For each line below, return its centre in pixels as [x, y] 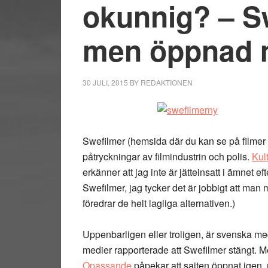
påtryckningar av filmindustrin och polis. [167, 156]
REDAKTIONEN [167, 82]
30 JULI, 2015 [105, 82]
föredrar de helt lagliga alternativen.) [159, 203]
